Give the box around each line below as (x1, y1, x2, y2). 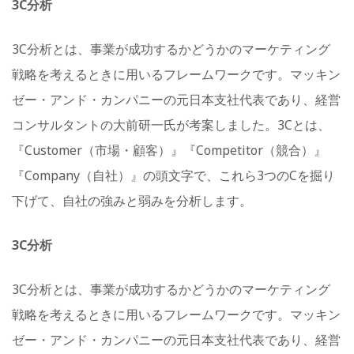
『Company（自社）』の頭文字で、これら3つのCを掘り (12, 166, 335, 184)
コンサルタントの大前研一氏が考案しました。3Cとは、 (12, 115, 330, 134)
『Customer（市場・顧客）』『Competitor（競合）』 (12, 141, 326, 159)
